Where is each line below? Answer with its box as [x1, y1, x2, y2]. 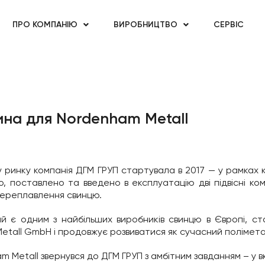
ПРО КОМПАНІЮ [12, 20, 77, 30]
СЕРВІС [214, 20, 244, 30]
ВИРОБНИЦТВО [114, 20, 177, 30]
